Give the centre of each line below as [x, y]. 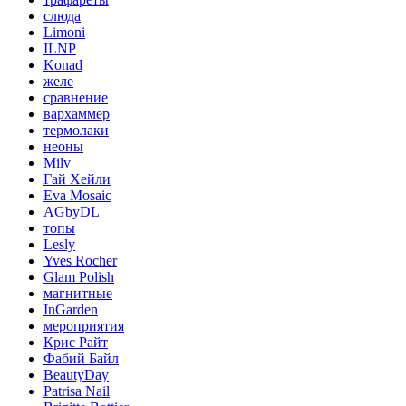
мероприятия [84, 325]
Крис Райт [76, 342]
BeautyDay [76, 374]
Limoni [64, 32]
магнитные [78, 293]
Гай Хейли [77, 179]
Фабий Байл [81, 358]
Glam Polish [79, 276]
